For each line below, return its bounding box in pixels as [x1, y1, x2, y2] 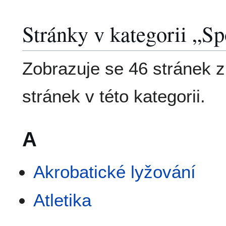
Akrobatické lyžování [33, 161, 196, 182]
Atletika [33, 190, 92, 210]
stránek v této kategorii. [22, 86, 205, 106]
